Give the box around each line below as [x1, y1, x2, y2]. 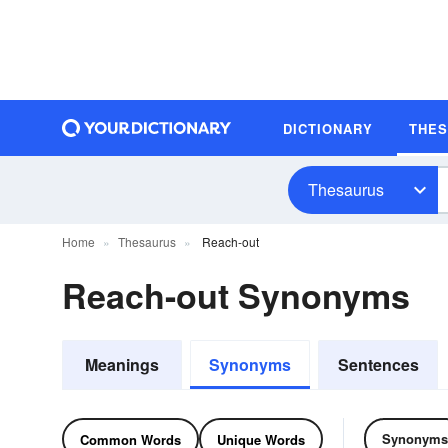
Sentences [337, 353, 419, 376]
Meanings [85, 353, 159, 376]
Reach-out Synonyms [62, 271, 410, 319]
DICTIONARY [283, 118, 373, 138]
